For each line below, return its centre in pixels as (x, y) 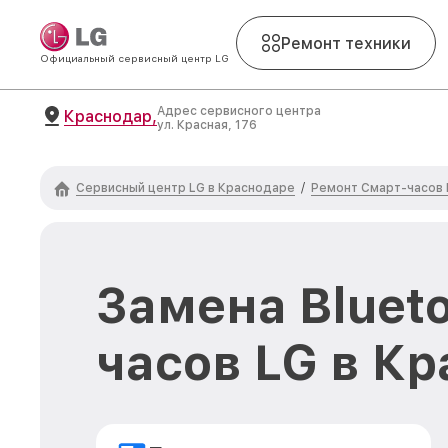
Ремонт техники (346, 43)
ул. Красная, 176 (207, 125)
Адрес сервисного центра (239, 111)
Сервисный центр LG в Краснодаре (185, 187)
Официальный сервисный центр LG (134, 58)
